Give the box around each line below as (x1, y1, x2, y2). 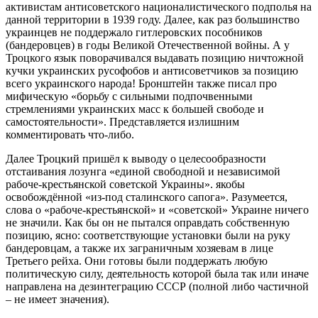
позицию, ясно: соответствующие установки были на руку (6, 229, 290, 241)
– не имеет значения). (6, 292, 109, 305)
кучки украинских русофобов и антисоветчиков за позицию (6, 64, 298, 77)
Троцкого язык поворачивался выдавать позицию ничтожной (6, 51, 304, 64)
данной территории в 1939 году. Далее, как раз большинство (6, 13, 300, 26)
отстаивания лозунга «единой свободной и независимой (6, 165, 280, 177)
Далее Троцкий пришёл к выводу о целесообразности (6, 152, 266, 165)
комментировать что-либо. (6, 128, 134, 141)
